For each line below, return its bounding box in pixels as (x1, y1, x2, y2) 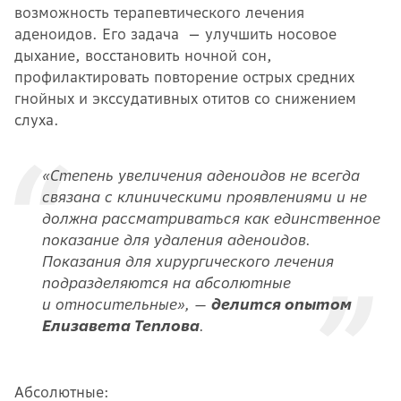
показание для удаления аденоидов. (41, 230, 310, 249)
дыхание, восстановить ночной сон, (14, 46, 272, 64)
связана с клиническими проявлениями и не (41, 187, 366, 206)
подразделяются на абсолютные (41, 273, 290, 292)
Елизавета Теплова (41, 316, 199, 335)
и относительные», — (41, 294, 210, 313)
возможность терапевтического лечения (14, 3, 304, 21)
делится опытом (210, 294, 351, 313)
